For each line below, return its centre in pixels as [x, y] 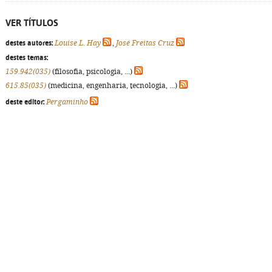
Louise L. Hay [78, 43]
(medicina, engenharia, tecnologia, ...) [113, 86]
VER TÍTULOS [32, 23]
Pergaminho [67, 102]
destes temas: [27, 58]
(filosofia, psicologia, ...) [92, 72]
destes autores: [29, 43]
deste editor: [25, 102]
